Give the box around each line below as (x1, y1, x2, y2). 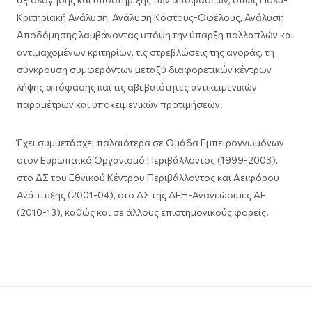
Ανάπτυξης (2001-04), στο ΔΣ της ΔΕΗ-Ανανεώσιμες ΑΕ (17, 189, 266, 201)
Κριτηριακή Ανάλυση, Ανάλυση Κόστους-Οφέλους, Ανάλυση (17, 11, 284, 23)
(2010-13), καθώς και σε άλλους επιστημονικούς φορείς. (17, 206, 269, 218)
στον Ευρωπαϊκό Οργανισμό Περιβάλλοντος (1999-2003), (17, 154, 278, 166)
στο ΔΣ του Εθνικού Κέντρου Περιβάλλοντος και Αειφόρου (17, 171, 279, 183)
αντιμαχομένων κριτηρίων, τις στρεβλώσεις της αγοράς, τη (17, 46, 274, 58)
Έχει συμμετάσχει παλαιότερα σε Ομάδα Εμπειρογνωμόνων (17, 136, 284, 148)
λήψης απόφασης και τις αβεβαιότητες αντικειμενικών (17, 81, 257, 93)
